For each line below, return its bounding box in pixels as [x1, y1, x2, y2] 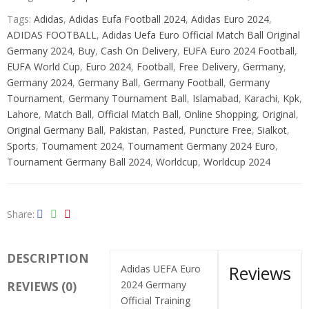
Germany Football [143, 75, 223, 89]
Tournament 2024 [41, 139, 122, 152]
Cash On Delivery [101, 43, 177, 57]
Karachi [244, 91, 277, 105]
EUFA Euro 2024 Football [183, 43, 295, 57]
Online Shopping [184, 107, 257, 121]
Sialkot [257, 123, 287, 137]
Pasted [152, 123, 183, 137]
